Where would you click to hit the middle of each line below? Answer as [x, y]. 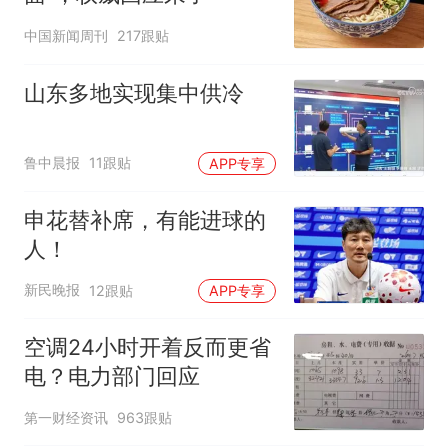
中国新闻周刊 [65, 35]
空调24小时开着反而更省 [147, 347]
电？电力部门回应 [111, 376]
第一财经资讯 [65, 417]
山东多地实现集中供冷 [133, 92]
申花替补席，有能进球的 [144, 219]
